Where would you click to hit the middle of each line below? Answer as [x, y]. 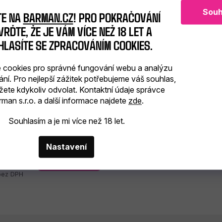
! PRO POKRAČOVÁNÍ [117, 17]
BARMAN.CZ [48, 17]
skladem [21, 126]
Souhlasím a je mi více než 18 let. [66, 121]
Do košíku [69, 158]
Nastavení [66, 147]
